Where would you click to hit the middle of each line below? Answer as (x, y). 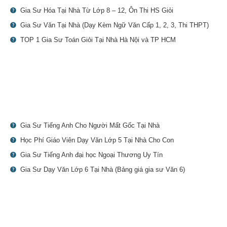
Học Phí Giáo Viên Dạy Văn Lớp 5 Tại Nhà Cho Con (97, 140)
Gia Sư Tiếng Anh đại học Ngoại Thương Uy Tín (91, 155)
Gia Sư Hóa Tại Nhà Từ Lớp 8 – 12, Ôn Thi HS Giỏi (97, 11)
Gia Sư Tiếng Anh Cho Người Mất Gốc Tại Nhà (90, 126)
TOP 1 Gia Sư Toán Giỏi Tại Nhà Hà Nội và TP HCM (98, 40)
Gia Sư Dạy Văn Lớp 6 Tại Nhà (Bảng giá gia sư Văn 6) (103, 170)
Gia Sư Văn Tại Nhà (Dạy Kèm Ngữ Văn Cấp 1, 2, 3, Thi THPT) (115, 25)
